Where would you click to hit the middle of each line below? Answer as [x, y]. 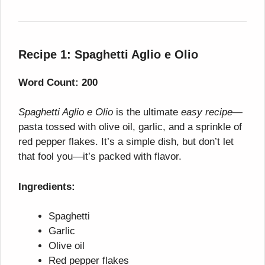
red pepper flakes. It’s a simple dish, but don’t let [126, 142]
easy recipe [207, 112]
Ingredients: [47, 186]
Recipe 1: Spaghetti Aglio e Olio [108, 54]
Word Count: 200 [58, 82]
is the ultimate [147, 112]
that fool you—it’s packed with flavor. [100, 157]
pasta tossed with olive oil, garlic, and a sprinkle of [130, 127]
